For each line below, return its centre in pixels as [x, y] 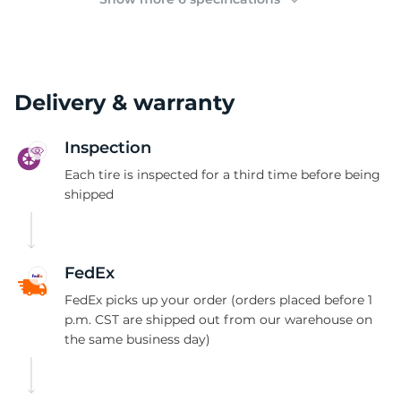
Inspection [108, 148]
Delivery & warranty [124, 102]
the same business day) [137, 339]
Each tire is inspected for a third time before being [222, 175]
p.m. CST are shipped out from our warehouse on [218, 320]
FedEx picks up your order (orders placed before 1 [218, 300]
